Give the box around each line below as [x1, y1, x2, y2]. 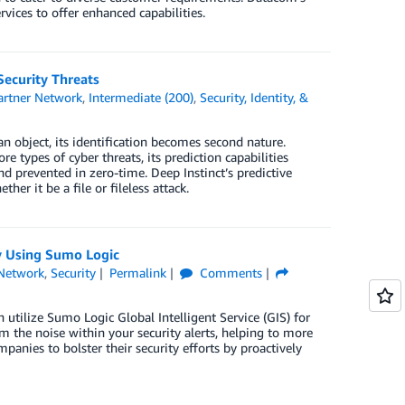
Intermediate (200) [89, 89, 194, 105]
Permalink [108, 265, 166, 280]
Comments [195, 265, 262, 280]
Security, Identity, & [200, 89, 309, 105]
